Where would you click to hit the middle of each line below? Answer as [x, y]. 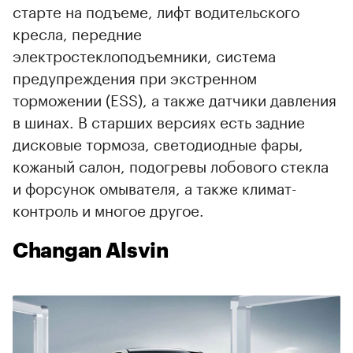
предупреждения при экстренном [135, 77]
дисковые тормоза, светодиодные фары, [158, 143]
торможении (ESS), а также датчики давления [175, 99]
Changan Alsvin [91, 252]
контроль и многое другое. [108, 209]
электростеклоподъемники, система [144, 55]
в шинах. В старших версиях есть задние [159, 121]
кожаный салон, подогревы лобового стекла [171, 165]
